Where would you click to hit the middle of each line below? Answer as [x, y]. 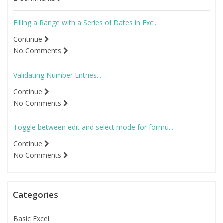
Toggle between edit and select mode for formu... [93, 127]
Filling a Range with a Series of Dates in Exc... [86, 23]
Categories [36, 195]
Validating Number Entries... [57, 75]
